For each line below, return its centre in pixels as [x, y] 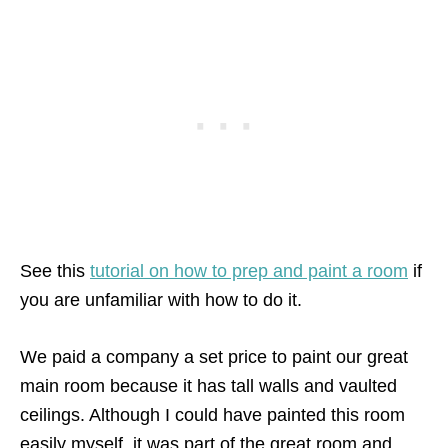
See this [55, 271]
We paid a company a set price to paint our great [214, 357]
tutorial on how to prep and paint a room [249, 271]
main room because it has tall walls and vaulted [208, 386]
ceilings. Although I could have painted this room [212, 415]
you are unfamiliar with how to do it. [161, 300]
